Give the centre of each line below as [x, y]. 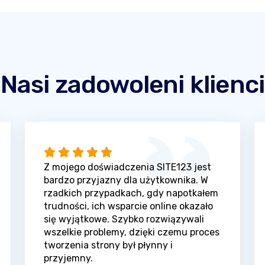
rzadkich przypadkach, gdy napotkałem [131, 193]
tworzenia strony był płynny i [108, 245]
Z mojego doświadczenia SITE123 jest [127, 167]
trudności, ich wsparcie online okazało [128, 206]
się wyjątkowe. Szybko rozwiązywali [124, 219]
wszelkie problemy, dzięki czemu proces [131, 232]
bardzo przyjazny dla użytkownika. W [126, 180]
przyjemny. [68, 258]
